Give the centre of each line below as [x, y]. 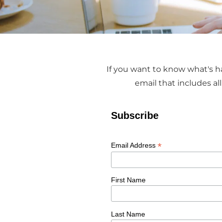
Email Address [134, 145]
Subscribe [135, 115]
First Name [128, 180]
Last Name [128, 214]
